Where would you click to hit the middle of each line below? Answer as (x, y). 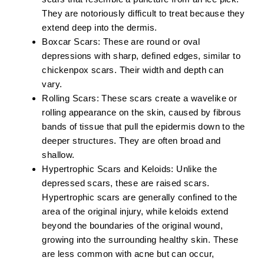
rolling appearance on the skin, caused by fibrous (141, 113)
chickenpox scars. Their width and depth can (133, 70)
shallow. (58, 155)
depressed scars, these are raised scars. (126, 183)
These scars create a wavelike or (168, 98)
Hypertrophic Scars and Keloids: (108, 169)
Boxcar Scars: (71, 42)
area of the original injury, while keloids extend (135, 212)
